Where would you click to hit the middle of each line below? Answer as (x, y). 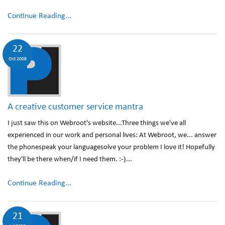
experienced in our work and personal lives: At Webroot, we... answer (112, 135)
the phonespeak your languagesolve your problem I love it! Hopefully (111, 147)
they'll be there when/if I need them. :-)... (70, 159)
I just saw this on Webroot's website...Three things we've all (97, 123)
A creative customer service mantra (75, 107)
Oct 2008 (18, 59)
